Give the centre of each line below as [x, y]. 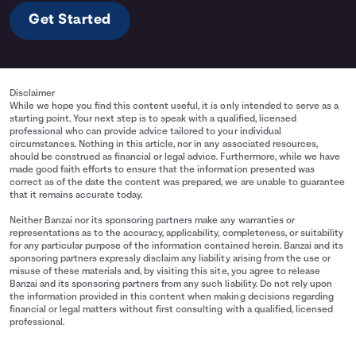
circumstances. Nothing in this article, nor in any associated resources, [164, 145]
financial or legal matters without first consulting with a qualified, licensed [171, 310]
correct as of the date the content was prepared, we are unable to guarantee [177, 183]
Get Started [70, 20]
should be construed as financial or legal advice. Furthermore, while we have [175, 157]
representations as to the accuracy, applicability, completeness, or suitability [176, 234]
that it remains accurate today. [76, 195]
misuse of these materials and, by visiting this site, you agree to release [165, 272]
